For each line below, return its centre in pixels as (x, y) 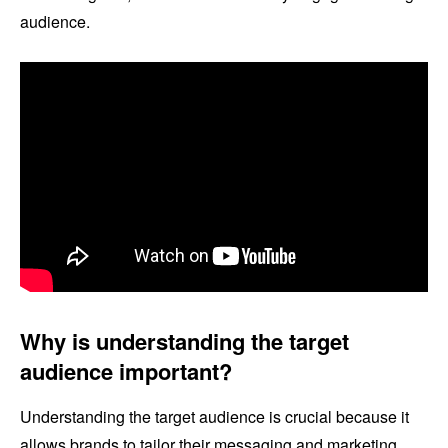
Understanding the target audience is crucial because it (214, 417)
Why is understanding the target (184, 341)
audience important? (126, 371)
